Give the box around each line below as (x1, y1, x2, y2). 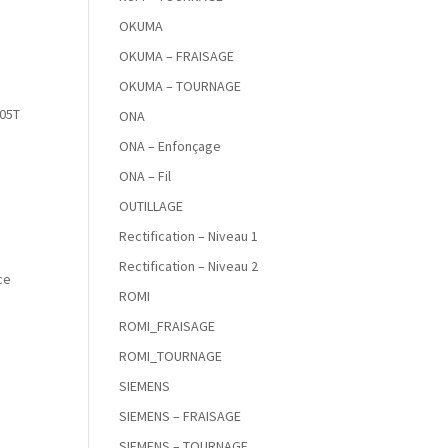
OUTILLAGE (119, 197, 184, 215)
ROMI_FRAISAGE (119, 317, 216, 335)
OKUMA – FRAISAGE (119, 47, 235, 65)
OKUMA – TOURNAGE (119, 77, 242, 95)
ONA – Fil (119, 167, 172, 185)
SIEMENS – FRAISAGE (119, 407, 242, 425)
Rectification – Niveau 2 (119, 257, 259, 275)
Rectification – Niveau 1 (119, 227, 259, 245)
